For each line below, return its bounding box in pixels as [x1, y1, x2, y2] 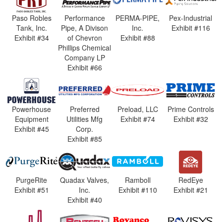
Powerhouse [12, 104, 51, 114]
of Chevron [67, 33, 102, 43]
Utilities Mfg [66, 113, 103, 124]
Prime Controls [167, 104, 214, 114]
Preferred [69, 104, 100, 114]
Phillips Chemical [58, 43, 111, 53]
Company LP [64, 53, 105, 62]
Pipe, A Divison [61, 23, 108, 33]
